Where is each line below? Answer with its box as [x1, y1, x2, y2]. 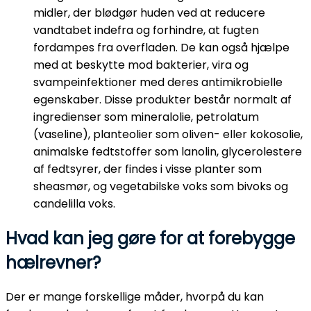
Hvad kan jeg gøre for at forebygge [6, 226, 295, 250]
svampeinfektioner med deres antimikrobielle [33, 74, 283, 90]
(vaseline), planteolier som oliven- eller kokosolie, [33, 126, 303, 142]
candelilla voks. [33, 195, 115, 212]
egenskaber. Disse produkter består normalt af [33, 91, 292, 108]
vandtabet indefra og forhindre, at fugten [33, 22, 259, 38]
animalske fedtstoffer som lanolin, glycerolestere [33, 143, 302, 160]
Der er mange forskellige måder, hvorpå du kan [6, 289, 264, 305]
